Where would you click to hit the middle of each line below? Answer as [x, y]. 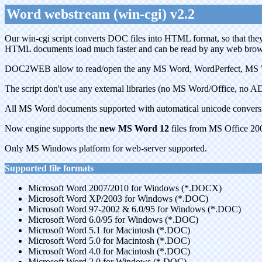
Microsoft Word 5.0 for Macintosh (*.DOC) [109, 241]
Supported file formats [49, 168]
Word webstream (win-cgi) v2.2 [101, 14]
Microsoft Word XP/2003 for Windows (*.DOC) [118, 199]
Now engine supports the [52, 128]
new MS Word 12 [134, 128]
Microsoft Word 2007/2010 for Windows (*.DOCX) [125, 188]
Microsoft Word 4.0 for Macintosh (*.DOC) [109, 251]
